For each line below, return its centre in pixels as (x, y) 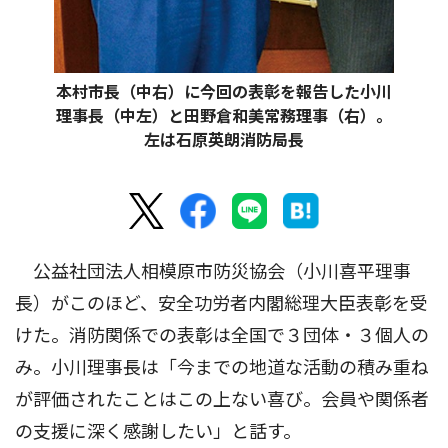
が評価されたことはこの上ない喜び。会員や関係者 (222, 399)
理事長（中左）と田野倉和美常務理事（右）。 (224, 116)
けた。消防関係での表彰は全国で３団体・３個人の (222, 335)
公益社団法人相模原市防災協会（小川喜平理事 (213, 271)
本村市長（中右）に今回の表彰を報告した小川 (224, 92)
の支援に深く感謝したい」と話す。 (158, 431)
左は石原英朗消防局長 (224, 140)
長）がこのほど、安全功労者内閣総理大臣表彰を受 (221, 303)
